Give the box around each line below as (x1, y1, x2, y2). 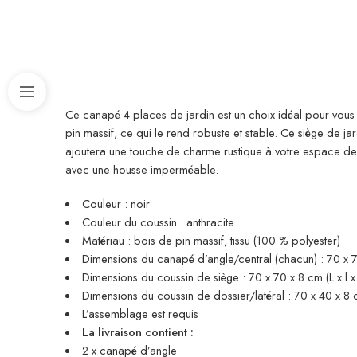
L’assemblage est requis (81, 304, 198, 322)
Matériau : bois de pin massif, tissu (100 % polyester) (81, 231, 340, 249)
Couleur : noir (81, 194, 150, 212)
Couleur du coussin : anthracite (81, 213, 234, 230)
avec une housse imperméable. (65, 161, 218, 178)
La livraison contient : (81, 323, 194, 340)
